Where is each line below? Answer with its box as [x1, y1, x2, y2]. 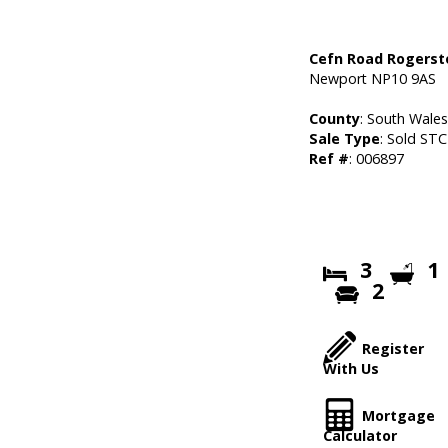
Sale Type [309, 129, 381, 148]
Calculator [323, 426, 398, 445]
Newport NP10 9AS [309, 69, 437, 88]
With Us [323, 359, 380, 378]
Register [362, 339, 425, 358]
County [309, 109, 361, 128]
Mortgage [362, 406, 436, 425]
